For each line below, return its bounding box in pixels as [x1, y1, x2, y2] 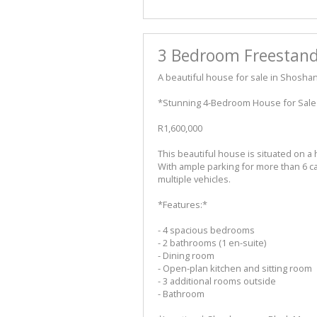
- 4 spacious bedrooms [158, 224, 255, 237]
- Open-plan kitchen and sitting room [158, 262, 312, 275]
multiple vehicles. [158, 173, 231, 186]
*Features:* [158, 198, 207, 212]
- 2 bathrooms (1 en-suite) [158, 236, 266, 250]
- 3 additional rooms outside [158, 275, 276, 288]
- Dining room [158, 249, 214, 263]
